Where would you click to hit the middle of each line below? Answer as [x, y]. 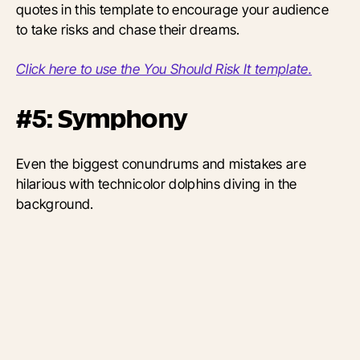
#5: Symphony [102, 119]
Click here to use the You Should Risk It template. [164, 69]
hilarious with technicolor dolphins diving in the [157, 184]
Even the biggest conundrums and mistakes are [162, 164]
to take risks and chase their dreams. [128, 30]
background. [55, 204]
